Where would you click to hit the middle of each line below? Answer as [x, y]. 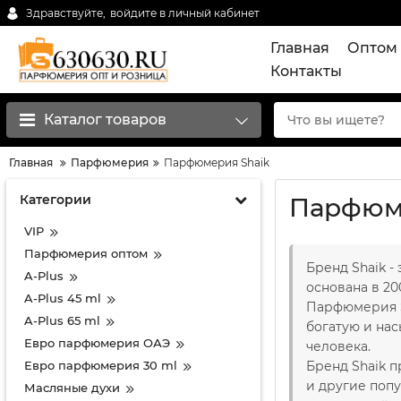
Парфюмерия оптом [86, 253]
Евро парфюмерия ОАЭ [97, 343]
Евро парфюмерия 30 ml [101, 365]
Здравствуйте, [66, 13]
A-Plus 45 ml [63, 298]
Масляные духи [72, 388]
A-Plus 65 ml [62, 320]
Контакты [306, 71]
